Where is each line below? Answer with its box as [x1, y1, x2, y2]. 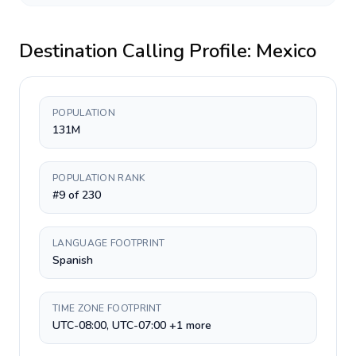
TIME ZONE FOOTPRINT [52, 302, 162, 315]
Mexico [256, 38, 316, 64]
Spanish [52, 253, 93, 268]
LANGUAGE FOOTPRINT [52, 237, 165, 250]
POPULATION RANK [52, 172, 145, 184]
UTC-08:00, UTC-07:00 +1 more [52, 318, 211, 333]
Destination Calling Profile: [19, 38, 256, 64]
